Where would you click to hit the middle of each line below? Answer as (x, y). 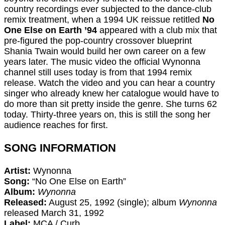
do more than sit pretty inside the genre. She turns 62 (110, 104)
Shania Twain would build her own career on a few (105, 51)
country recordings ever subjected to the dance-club (108, 9)
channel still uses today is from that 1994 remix (98, 73)
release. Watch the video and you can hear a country (109, 83)
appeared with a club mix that (157, 30)
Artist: (17, 171)
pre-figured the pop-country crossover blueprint (98, 41)
